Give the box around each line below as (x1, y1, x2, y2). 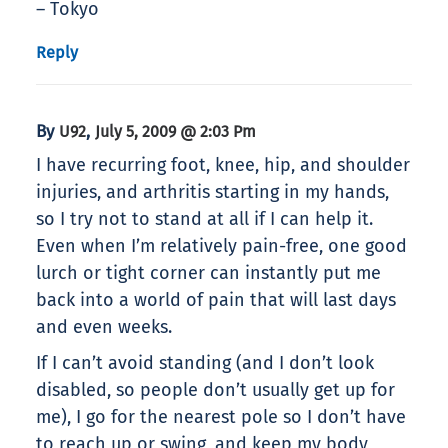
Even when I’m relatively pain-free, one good (36, 235, 407, 258)
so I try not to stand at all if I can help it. (36, 208, 373, 231)
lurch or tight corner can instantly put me (36, 262, 381, 285)
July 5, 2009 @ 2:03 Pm (95, 122, 256, 142)
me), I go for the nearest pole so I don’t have (36, 406, 406, 429)
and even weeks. (36, 316, 172, 339)
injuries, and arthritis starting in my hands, (36, 181, 389, 204)
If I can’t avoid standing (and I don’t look (36, 352, 374, 375)
